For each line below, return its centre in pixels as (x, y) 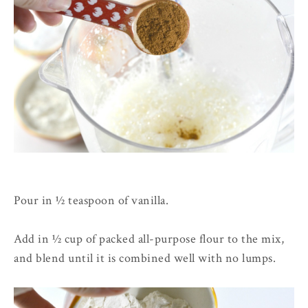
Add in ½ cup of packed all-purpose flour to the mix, (149, 239)
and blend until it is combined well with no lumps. (145, 258)
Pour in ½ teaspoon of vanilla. (91, 201)
